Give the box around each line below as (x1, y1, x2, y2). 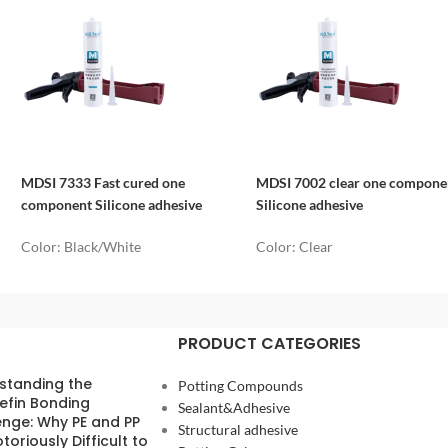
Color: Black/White (21, 238, 142, 256)
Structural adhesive (177, 421, 298, 439)
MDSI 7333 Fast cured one (21, 174, 186, 192)
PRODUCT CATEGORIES (177, 332, 361, 356)
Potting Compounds (177, 377, 303, 395)
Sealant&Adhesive (177, 399, 290, 417)
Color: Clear (256, 238, 334, 256)
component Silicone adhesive (21, 196, 206, 214)
